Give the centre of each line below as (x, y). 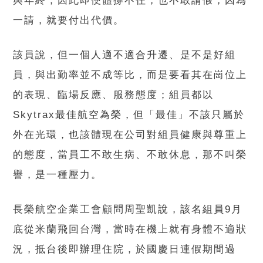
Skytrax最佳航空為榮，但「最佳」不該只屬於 (129, 115)
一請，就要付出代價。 (69, 20)
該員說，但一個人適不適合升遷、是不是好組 (125, 55)
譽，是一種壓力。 (58, 175)
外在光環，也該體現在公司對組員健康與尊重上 (130, 135)
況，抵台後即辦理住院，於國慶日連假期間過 (125, 249)
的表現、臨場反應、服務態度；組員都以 (114, 95)
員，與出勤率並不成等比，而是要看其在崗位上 (130, 75)
